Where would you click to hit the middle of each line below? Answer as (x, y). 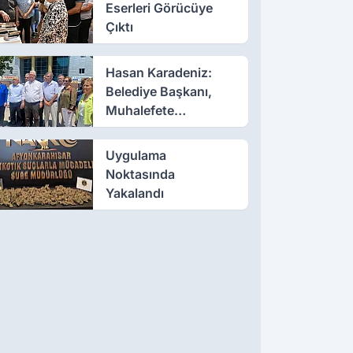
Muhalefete (139, 110)
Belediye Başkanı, (158, 91)
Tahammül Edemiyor (167, 129)
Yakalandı (134, 193)
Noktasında (140, 175)
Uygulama (136, 156)
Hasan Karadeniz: (158, 72)
